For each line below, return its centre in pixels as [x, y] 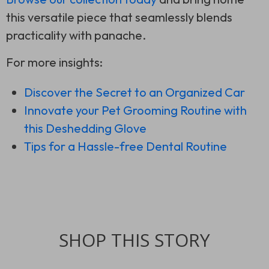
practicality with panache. [76, 35]
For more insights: [54, 62]
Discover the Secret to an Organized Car [134, 92]
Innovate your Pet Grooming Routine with [135, 110]
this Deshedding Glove [85, 128]
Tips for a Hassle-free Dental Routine [125, 147]
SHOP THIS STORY [134, 240]
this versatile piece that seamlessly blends [119, 17]
